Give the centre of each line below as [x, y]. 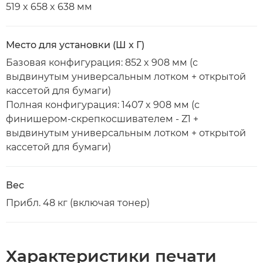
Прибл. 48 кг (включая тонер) [78, 203]
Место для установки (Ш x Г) [75, 45]
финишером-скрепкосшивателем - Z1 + [102, 119]
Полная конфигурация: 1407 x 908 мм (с [103, 105]
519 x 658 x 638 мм [49, 7]
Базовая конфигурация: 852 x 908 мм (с [102, 63]
